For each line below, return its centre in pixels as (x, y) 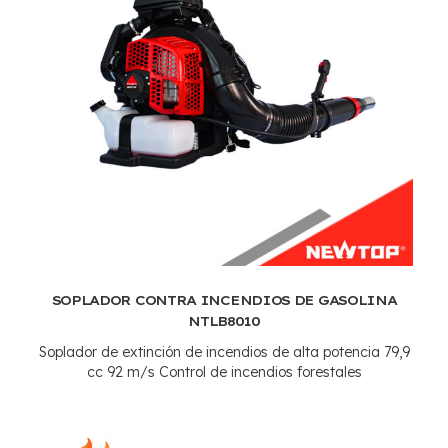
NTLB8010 (224, 320)
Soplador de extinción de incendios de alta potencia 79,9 (224, 351)
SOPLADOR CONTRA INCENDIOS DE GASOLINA (224, 299)
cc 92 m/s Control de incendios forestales (224, 371)
